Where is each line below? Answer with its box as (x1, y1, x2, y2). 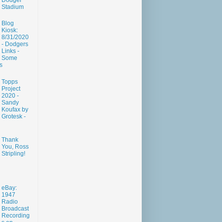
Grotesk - (1, 112, 26, 120)
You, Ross (1, 143, 29, 150)
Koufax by (1, 106, 28, 113)
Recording (1, 212, 30, 219)
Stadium (1, 3, 24, 11)
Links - (1, 48, 19, 55)
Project (1, 85, 20, 92)
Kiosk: (1, 27, 18, 34)
